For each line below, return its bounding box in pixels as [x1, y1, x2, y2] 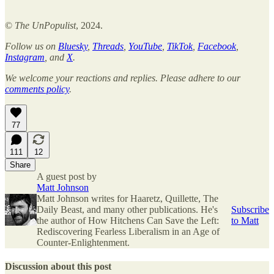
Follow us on [5, 40, 58, 51]
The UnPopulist [12, 20, 76, 31]
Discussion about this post [5, 261, 111, 272]
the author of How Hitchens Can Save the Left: [37, 215, 219, 226]
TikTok [167, 40, 193, 51]
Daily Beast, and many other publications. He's [37, 204, 218, 215]
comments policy [5, 83, 69, 94]
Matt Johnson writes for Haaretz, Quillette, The [37, 193, 218, 204]
